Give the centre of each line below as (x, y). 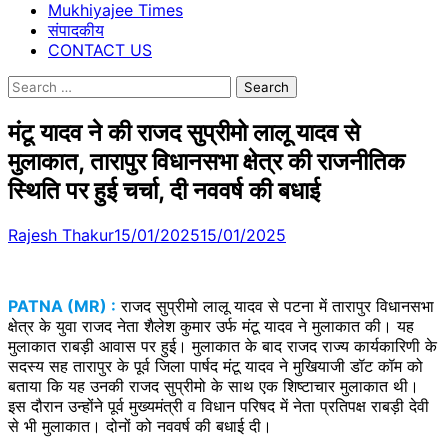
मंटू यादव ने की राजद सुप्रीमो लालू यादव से (184, 132)
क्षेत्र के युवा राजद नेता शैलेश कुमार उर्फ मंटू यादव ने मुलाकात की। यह (211, 325)
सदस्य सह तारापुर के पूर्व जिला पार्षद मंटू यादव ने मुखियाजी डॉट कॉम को (215, 365)
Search (33, 85)
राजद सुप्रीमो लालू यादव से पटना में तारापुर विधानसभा (275, 305)
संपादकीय (76, 30)
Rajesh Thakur (61, 234)
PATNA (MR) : (62, 305)
